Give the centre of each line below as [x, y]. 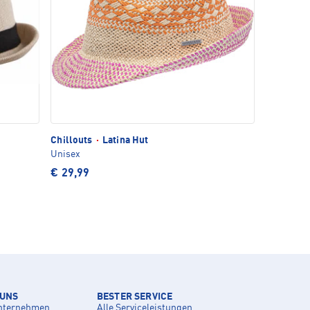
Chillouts [73, 141]
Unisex [66, 155]
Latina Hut [124, 141]
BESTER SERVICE [135, 297]
